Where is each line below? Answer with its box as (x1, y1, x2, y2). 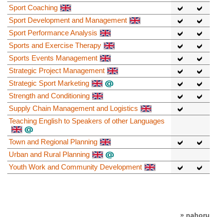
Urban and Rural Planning (9, 150, 90, 158)
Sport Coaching (9, 3, 58, 12)
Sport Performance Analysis (9, 28, 97, 37)
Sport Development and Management (9, 15, 127, 24)
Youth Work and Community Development (9, 162, 142, 171)
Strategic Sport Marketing (9, 78, 89, 87)
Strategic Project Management (9, 66, 105, 75)
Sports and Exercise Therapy (9, 41, 101, 49)
